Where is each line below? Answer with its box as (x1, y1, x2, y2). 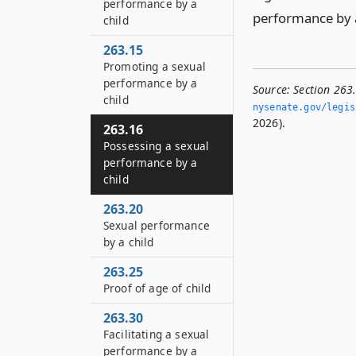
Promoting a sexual (103, 59, 206, 74)
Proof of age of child (103, 281, 211, 296)
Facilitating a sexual (103, 327, 210, 342)
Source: (253, 82, 291, 97)
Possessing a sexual (103, 138, 210, 153)
